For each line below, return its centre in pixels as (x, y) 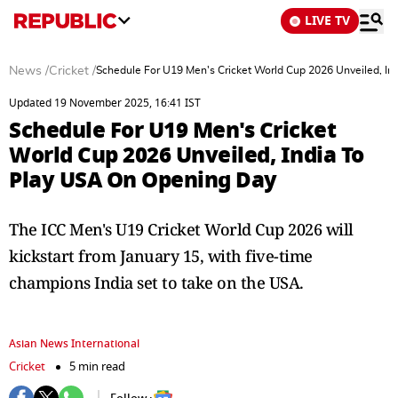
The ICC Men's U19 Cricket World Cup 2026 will (181, 229)
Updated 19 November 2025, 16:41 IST (105, 103)
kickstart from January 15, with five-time (161, 256)
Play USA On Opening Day (143, 180)
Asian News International (74, 344)
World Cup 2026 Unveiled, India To (187, 155)
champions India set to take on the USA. (156, 283)
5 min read (97, 366)
